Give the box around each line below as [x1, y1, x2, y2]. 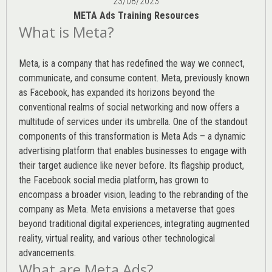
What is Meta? [19, 21, 118, 42]
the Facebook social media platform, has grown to [19, 174, 209, 186]
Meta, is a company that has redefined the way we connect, [19, 57, 245, 69]
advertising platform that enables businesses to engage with [19, 144, 246, 157]
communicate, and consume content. [19, 72, 161, 84]
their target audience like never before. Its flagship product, [19, 159, 244, 171]
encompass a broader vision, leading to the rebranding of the [19, 188, 248, 200]
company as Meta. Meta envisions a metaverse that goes [19, 203, 235, 215]
